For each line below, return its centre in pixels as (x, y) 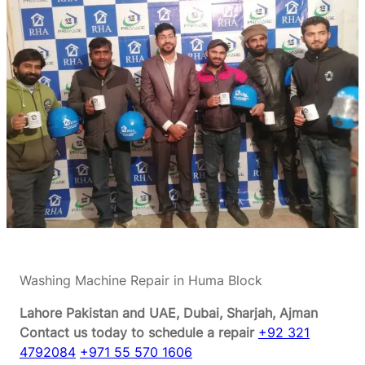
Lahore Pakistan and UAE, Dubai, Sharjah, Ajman (169, 312)
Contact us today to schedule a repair (137, 332)
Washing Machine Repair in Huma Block (141, 280)
